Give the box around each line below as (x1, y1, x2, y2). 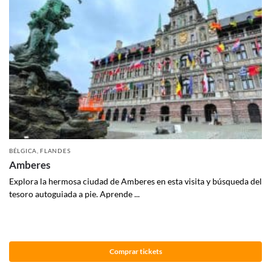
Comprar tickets (109, 246, 162, 256)
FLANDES (40, 147, 71, 155)
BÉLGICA (9, 147, 37, 155)
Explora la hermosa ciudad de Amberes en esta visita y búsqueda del (9, 176, 262, 187)
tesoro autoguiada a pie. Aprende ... (9, 189, 140, 200)
